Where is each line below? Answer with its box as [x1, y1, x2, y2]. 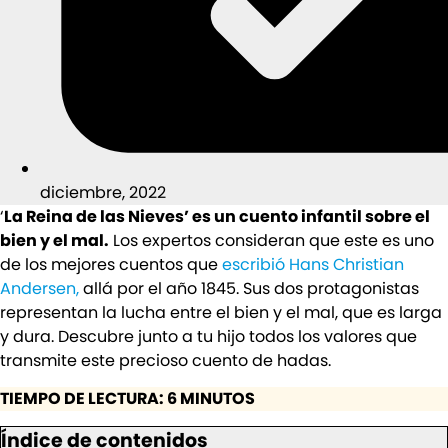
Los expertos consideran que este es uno [109, 228, 434, 252]
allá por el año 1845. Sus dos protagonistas [83, 276, 419, 300]
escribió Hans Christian [222, 252, 404, 276]
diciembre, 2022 [40, 180, 166, 204]
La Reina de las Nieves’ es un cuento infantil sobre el [4, 204, 430, 228]
